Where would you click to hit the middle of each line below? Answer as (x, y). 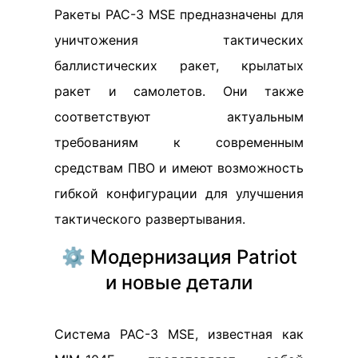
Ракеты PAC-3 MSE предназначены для (179, 14)
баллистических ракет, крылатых (179, 65)
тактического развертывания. (150, 219)
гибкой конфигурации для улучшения (179, 193)
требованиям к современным (179, 142)
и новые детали (179, 282)
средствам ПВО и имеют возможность (179, 167)
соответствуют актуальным (179, 116)
